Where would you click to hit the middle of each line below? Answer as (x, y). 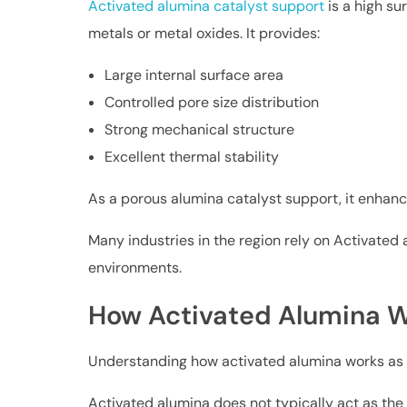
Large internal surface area (194, 74)
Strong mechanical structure (199, 129)
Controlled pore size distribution (211, 102)
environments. (135, 267)
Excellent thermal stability (191, 156)
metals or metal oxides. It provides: (204, 33)
